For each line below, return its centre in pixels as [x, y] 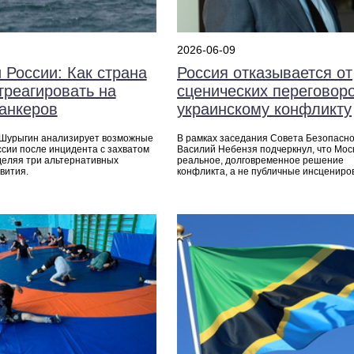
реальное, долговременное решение [260, 161]
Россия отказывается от [264, 73]
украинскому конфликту [264, 109]
